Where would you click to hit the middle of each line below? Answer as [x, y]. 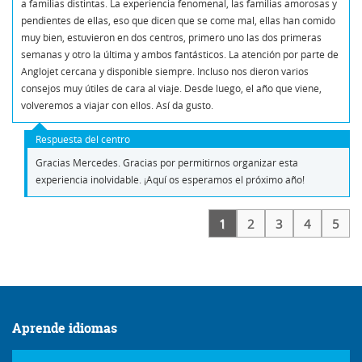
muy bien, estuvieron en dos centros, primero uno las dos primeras [171, 37]
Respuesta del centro [83, 139]
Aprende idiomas [65, 328]
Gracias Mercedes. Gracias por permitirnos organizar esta [167, 162]
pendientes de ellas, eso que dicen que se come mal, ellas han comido [178, 20]
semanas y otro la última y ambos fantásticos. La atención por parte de [180, 54]
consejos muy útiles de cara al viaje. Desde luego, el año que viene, [171, 88]
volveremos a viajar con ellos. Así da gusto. [117, 105]
